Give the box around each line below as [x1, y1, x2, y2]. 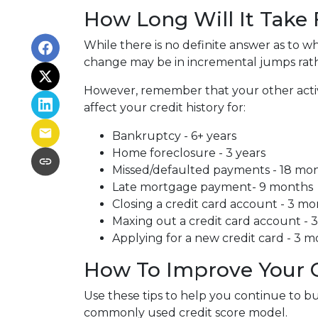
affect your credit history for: [84, 101, 246, 114]
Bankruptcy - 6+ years [112, 129, 236, 143]
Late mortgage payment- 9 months [112, 180, 313, 194]
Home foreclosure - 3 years [112, 146, 265, 160]
